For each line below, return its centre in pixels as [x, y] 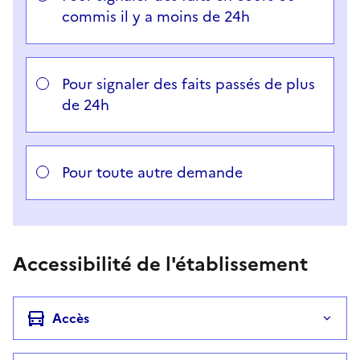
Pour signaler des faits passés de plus [188, 84]
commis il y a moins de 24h [156, 16]
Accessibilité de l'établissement [160, 264]
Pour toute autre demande [152, 172]
